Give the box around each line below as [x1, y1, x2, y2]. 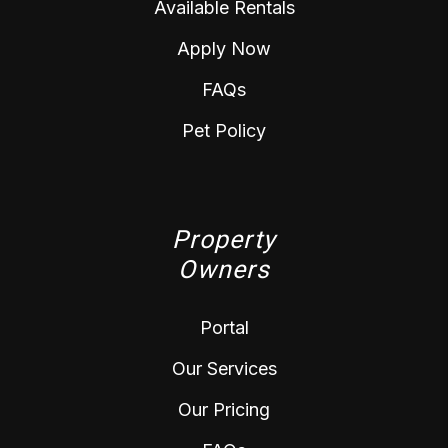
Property [172, 225, 276, 255]
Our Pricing [178, 399, 270, 421]
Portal [199, 317, 249, 339]
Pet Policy [182, 120, 266, 142]
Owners [178, 255, 270, 285]
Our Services [171, 358, 277, 380]
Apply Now [177, 38, 271, 60]
